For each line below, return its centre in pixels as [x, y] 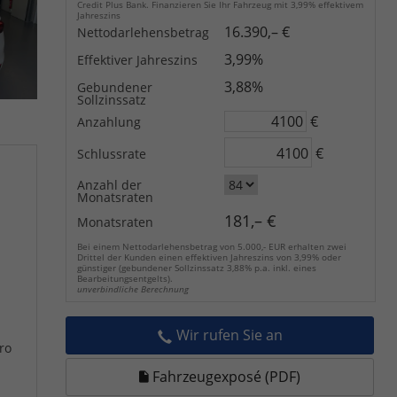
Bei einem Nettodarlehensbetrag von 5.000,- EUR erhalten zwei [212, 247]
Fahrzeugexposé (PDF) [225, 377]
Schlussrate [112, 153]
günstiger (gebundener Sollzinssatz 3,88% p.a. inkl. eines [197, 268]
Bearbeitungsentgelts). [125, 279]
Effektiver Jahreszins [137, 60]
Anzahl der [109, 185]
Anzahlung [109, 122]
